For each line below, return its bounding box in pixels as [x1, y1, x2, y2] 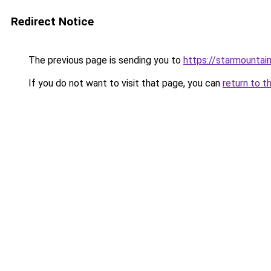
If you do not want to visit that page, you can [26, 77, 223, 89]
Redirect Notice [11, 15, 94, 28]
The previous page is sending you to [26, 54, 183, 66]
